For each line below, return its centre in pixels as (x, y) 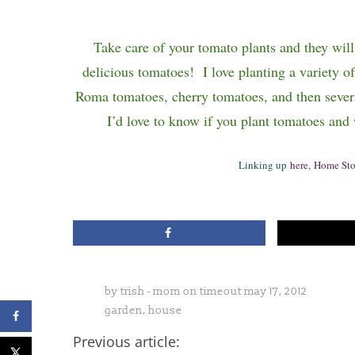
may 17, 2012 (276, 292)
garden (124, 311)
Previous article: (126, 342)
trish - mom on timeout (181, 292)
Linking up (264, 164)
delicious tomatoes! (138, 71)
